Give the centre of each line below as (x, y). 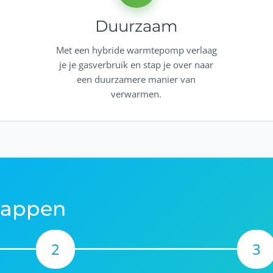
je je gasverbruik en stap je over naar (136, 64)
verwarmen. (136, 94)
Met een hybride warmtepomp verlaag (136, 50)
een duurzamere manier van (136, 79)
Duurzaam (136, 26)
